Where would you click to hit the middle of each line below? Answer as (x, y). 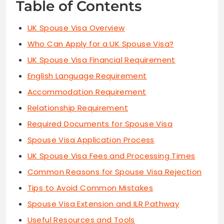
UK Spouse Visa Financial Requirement (101, 59)
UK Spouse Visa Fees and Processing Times (111, 155)
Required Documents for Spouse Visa (100, 123)
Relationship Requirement (78, 107)
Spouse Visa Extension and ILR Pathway (103, 203)
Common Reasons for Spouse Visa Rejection (114, 171)
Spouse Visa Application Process (91, 139)
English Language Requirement (87, 75)
